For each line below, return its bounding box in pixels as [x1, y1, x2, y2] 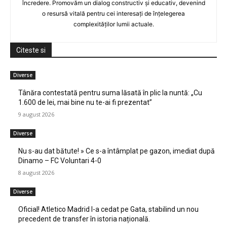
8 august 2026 [18, 169, 54, 177]
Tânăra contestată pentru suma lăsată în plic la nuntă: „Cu [18, 89, 202, 97]
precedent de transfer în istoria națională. [18, 215, 150, 223]
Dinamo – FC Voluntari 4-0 [18, 157, 101, 165]
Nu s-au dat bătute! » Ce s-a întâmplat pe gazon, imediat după [18, 147, 215, 156]
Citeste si [16, 46, 46, 55]
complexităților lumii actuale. [73, 20, 154, 28]
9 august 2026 [18, 110, 54, 119]
